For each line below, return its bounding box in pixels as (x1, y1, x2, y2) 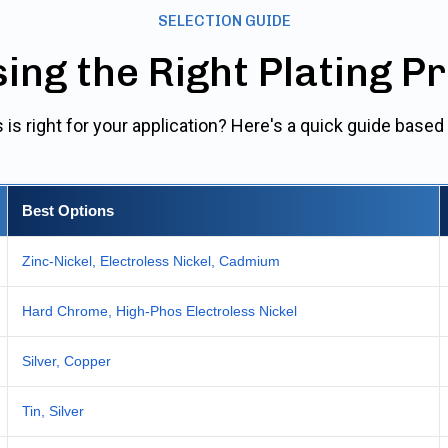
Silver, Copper (22, 353, 111, 370)
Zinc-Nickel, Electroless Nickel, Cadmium (22, 253, 280, 270)
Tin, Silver (22, 403, 84, 420)
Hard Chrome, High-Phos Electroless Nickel (22, 303, 297, 320)
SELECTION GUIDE (157, 12, 291, 31)
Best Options (22, 202, 114, 220)
